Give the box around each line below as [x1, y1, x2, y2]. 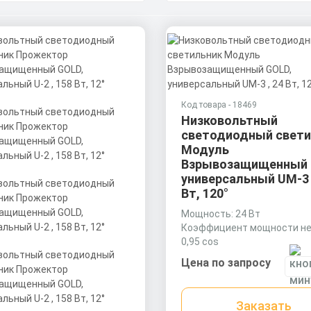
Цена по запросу [180, 256, 271, 269]
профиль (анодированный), [180, 278, 308, 289]
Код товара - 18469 [180, 100, 257, 110]
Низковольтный [180, 113, 278, 128]
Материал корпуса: [180, 250, 269, 261]
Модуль [180, 142, 229, 157]
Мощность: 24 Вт [180, 208, 260, 219]
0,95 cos [180, 236, 219, 247]
